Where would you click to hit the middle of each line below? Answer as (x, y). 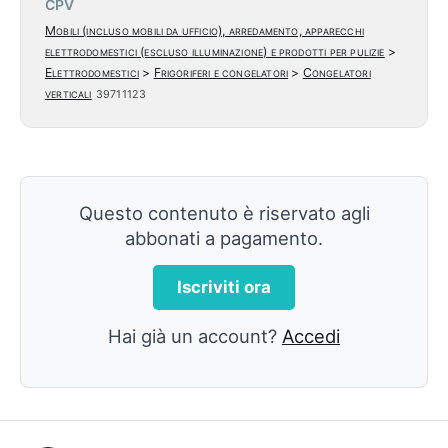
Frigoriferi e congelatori (221, 73)
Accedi (311, 336)
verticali (68, 94)
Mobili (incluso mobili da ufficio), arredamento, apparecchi (204, 31)
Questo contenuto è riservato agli (224, 213)
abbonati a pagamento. (224, 238)
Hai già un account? (195, 336)
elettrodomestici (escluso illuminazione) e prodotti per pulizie (215, 52)
